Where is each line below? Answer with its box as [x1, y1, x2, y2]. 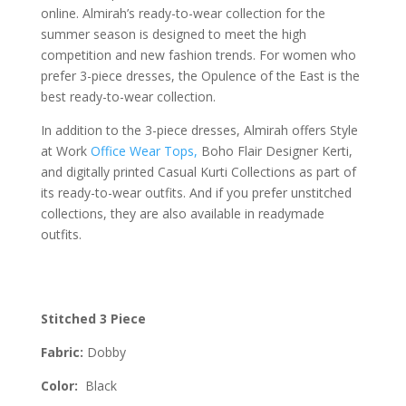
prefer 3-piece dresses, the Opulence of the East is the [40, 66, 360, 84]
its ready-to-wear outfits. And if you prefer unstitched [40, 183, 352, 201]
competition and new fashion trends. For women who [40, 45, 356, 63]
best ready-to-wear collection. [40, 87, 216, 105]
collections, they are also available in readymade [40, 204, 324, 222]
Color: [40, 376, 85, 394]
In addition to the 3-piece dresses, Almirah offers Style [40, 121, 358, 139]
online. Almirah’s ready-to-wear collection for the [40, 4, 325, 22]
